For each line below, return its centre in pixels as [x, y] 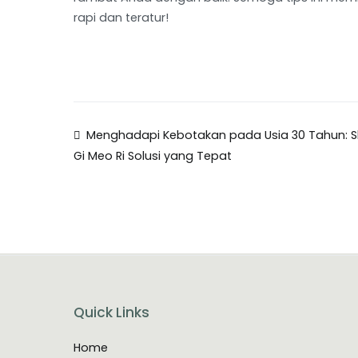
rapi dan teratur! [121, 17]
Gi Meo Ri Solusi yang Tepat [153, 155]
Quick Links [111, 312]
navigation [141, 174]
